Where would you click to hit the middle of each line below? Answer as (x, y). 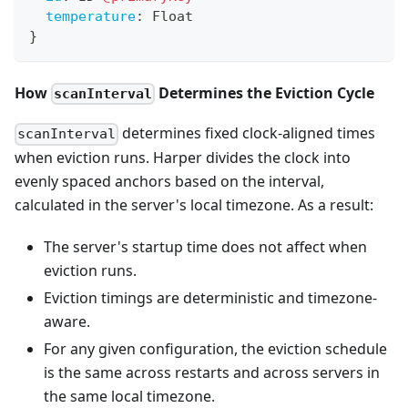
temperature (91, 16)
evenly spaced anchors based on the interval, (169, 182)
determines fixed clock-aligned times (247, 133)
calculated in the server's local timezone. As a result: (194, 205)
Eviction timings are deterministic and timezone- (210, 298)
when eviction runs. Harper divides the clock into (183, 158)
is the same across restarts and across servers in (212, 373)
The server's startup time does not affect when (205, 247)
